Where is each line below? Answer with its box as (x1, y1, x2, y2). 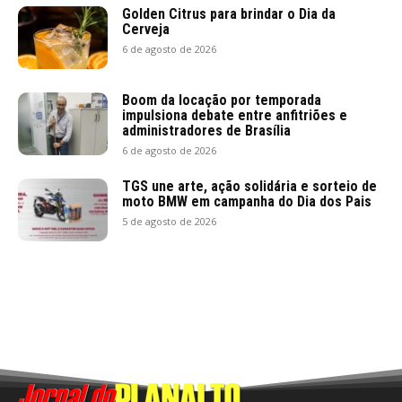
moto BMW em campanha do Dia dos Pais (122, 193, 371, 211)
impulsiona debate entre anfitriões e (122, 107, 347, 125)
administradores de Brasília (122, 122, 291, 140)
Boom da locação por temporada (122, 92, 321, 109)
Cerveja (122, 21, 170, 39)
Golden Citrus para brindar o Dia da (122, 5, 336, 23)
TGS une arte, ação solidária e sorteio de (122, 178, 377, 196)
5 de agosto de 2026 (122, 214, 216, 229)
